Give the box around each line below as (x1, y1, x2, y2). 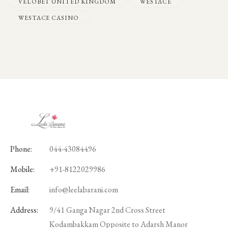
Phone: (10, 144, 32, 155)
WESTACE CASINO (18, 13, 79, 22)
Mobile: (10, 164, 35, 175)
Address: (10, 205, 38, 216)
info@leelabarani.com (49, 184, 118, 195)
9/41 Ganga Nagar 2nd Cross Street (49, 205, 165, 216)
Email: (10, 184, 30, 195)
